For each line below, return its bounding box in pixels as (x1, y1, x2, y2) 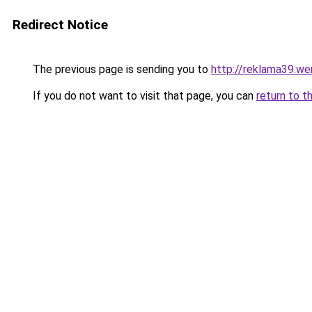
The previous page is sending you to (30, 63, 211, 76)
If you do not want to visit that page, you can (30, 89, 256, 102)
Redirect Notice (13, 17, 108, 33)
